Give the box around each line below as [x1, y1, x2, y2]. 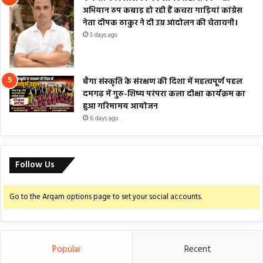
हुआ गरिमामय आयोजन [83, 100, 158, 114]
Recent [184, 242, 211, 257]
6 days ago [90, 113, 118, 124]
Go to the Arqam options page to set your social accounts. [9, 191, 202, 204]
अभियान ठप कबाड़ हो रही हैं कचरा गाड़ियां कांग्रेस [83, 4, 242, 18]
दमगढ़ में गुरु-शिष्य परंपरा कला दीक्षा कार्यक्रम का [83, 87, 245, 102]
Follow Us [15, 158, 55, 173]
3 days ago [90, 30, 117, 41]
